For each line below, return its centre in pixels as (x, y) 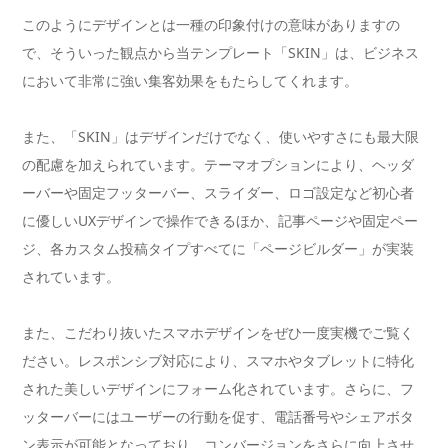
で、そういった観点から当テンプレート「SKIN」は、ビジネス (220, 53)
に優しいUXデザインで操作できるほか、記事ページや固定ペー (220, 221)
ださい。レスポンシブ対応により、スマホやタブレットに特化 (218, 361)
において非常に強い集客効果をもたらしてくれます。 (190, 81)
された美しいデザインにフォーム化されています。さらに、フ (218, 389)
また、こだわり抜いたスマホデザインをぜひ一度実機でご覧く (218, 333)
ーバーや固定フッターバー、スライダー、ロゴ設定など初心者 (218, 193)
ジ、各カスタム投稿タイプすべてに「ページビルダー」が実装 (218, 249)
